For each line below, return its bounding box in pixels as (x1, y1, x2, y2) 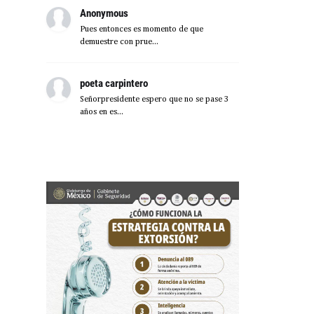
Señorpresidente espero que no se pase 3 (80, 95, 229, 104)
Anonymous (80, 7, 128, 20)
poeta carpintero (80, 77, 148, 90)
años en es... (80, 108, 123, 116)
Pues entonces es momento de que (80, 25, 203, 34)
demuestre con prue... (80, 38, 158, 46)
